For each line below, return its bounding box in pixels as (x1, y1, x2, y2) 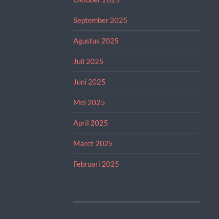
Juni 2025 (73, 77, 106, 86)
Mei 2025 (73, 97, 105, 107)
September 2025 (73, 15, 128, 24)
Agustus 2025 (73, 36, 119, 45)
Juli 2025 (73, 56, 104, 66)
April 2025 (73, 118, 108, 127)
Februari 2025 (73, 159, 119, 168)
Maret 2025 (73, 138, 113, 148)
